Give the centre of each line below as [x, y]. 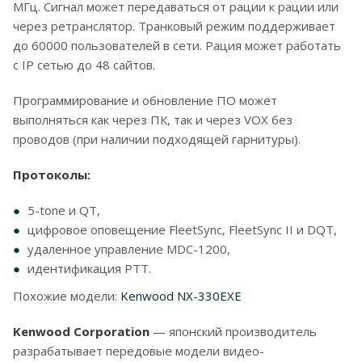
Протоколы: [52, 175]
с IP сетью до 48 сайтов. [84, 65]
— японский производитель [235, 331]
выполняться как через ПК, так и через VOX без [153, 120]
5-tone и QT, [64, 210]
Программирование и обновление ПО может [145, 100]
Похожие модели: [65, 296]
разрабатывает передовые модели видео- [139, 351]
